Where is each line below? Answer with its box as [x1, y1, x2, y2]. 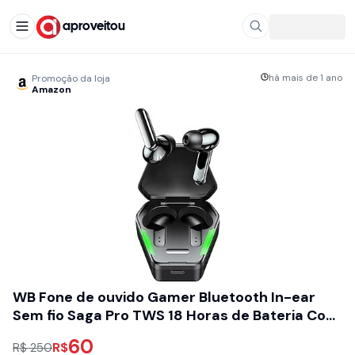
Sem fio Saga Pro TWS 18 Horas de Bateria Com [13, 306, 339, 325]
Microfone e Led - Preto [13, 324, 178, 343]
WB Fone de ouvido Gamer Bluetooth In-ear [13, 288, 315, 307]
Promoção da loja [32, 72, 110, 85]
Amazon [32, 83, 71, 96]
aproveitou [63, 20, 125, 32]
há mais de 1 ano [269, 71, 342, 84]
